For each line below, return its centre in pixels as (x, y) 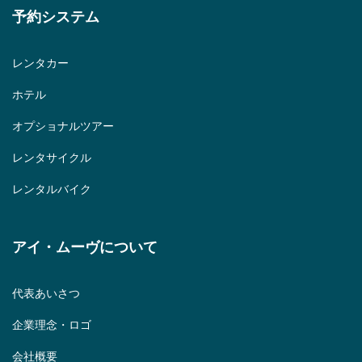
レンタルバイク (52, 189)
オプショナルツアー (63, 126)
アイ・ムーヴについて (85, 247)
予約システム (56, 17)
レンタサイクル (52, 158)
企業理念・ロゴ (52, 325)
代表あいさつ (46, 293)
